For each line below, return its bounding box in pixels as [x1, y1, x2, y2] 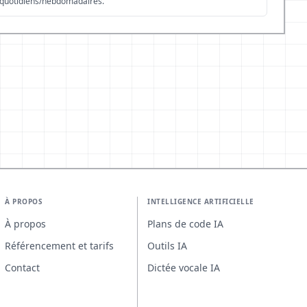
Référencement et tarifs [5, 239, 114, 252]
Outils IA [147, 239, 187, 252]
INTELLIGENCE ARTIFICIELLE [147, 197, 254, 206]
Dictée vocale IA [147, 261, 220, 274]
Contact [5, 261, 40, 274]
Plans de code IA [147, 217, 223, 230]
